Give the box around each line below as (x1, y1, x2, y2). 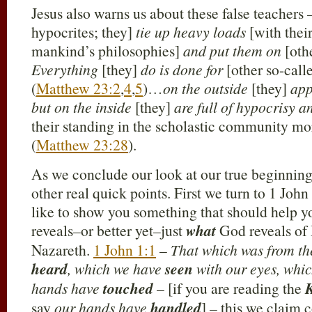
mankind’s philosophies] (31, 40, 183, 61)
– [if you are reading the (157, 278, 305, 298)
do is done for (141, 59, 223, 79)
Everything (31, 59, 98, 79)
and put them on (183, 40, 285, 61)
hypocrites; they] (31, 22, 136, 42)
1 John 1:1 (93, 240, 156, 260)
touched (103, 278, 153, 299)
